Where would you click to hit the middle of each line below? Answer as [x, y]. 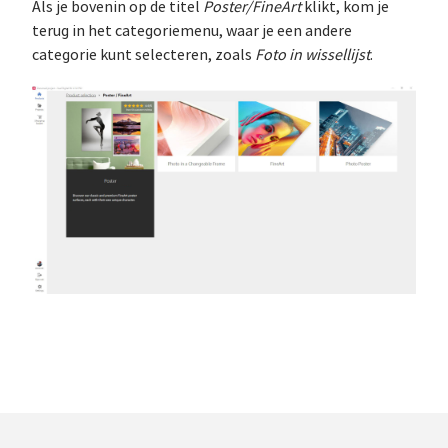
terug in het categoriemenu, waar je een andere [192, 31]
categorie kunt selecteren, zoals [143, 55]
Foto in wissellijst [312, 55]
